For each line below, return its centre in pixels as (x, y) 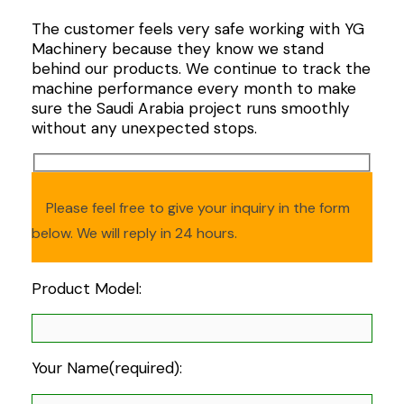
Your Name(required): (106, 368)
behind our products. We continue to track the (201, 69)
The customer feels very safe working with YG (197, 29)
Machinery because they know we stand (177, 49)
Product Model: (86, 288)
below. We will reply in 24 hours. (134, 234)
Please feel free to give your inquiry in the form (197, 208)
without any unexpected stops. (144, 129)
